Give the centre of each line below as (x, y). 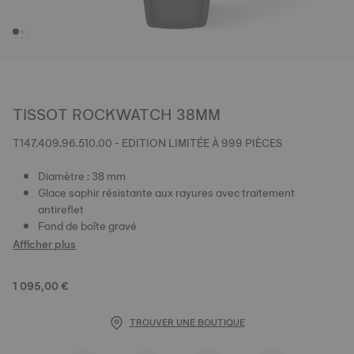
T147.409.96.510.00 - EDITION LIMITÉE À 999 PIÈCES (148, 143)
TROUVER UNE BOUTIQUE (187, 322)
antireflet (61, 209)
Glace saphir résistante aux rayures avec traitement (166, 193)
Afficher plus (44, 244)
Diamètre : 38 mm (82, 176)
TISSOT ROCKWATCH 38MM (117, 115)
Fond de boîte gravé (87, 226)
